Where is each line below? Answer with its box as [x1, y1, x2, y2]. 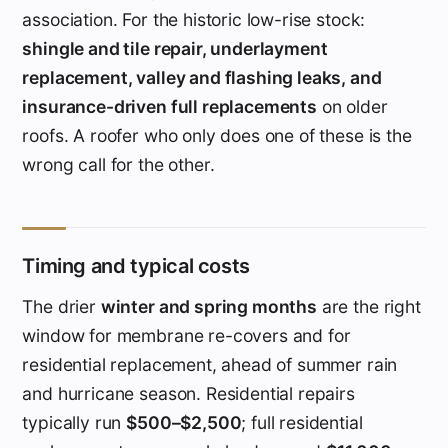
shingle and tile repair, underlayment [22, 37, 328, 59]
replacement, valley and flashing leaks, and [22, 66, 382, 88]
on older [316, 95, 388, 117]
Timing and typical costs [22, 253, 250, 278]
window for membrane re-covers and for [22, 324, 351, 346]
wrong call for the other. [22, 153, 215, 175]
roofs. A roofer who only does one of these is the [22, 124, 412, 146]
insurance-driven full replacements [22, 95, 317, 117]
